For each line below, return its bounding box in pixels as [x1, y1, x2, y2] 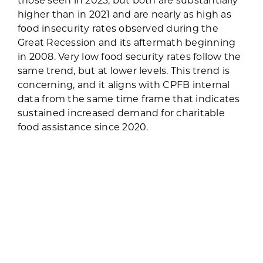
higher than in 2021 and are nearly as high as [17, 7, 231, 20]
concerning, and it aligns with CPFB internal [17, 77, 230, 90]
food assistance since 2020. [17, 120, 149, 133]
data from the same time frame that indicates [17, 92, 240, 104]
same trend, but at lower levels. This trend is [17, 63, 230, 76]
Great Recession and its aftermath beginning [17, 35, 236, 48]
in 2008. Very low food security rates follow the [17, 49, 241, 62]
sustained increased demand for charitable [17, 106, 225, 119]
